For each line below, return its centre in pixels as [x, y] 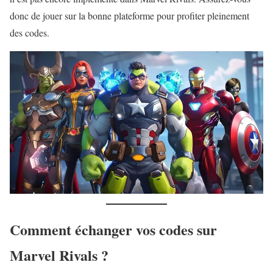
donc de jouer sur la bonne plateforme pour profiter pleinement [129, 16]
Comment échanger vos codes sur [113, 230]
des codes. [30, 33]
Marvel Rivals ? [59, 255]
